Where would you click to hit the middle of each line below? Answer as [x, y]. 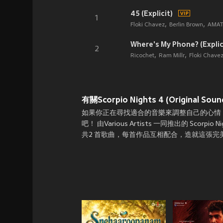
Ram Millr [171, 56]
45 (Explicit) [151, 13]
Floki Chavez [147, 25]
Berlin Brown [186, 25]
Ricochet [142, 56]
